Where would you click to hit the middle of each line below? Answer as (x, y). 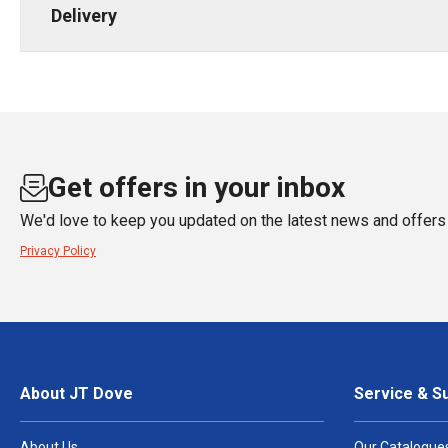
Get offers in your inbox (196, 187)
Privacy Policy (58, 251)
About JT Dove (76, 393)
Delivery (84, 15)
